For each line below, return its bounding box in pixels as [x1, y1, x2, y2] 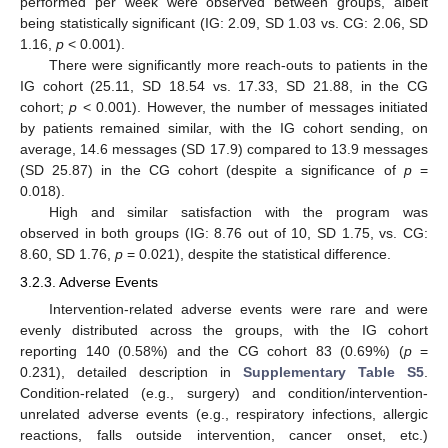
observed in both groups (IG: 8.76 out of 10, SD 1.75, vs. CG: [20, 224, 428, 241]
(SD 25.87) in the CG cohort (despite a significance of [20, 161, 404, 178]
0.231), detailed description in [20, 363, 243, 380]
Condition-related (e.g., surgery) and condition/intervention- [20, 384, 428, 401]
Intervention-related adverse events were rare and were [48, 300, 428, 317]
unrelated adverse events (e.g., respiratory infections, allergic [20, 405, 428, 422]
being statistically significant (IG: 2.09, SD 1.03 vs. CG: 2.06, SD [20, 14, 428, 31]
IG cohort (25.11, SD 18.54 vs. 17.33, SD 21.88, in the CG [20, 77, 428, 94]
